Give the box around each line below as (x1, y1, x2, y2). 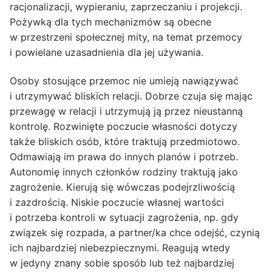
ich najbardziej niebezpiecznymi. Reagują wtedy (10, 242, 230, 254)
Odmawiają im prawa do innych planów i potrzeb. (10, 151, 238, 163)
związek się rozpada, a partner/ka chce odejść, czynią (10, 226, 260, 239)
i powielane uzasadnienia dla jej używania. (10, 46, 203, 58)
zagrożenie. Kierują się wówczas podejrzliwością (10, 181, 235, 194)
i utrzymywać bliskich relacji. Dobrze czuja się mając (10, 90, 253, 103)
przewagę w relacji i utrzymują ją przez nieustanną (10, 105, 243, 118)
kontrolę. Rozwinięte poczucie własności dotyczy (10, 120, 237, 133)
